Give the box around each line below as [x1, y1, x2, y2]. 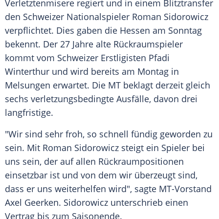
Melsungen [5, 79, 50, 91]
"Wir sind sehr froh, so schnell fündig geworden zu [5, 128, 213, 140]
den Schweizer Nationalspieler [5, 11, 132, 23]
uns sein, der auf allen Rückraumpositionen [5, 155, 184, 168]
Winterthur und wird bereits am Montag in [5, 66, 179, 78]
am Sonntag [150, 24, 202, 37]
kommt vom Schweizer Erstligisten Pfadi [5, 52, 170, 64]
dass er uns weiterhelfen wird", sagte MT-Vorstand [5, 183, 212, 195]
